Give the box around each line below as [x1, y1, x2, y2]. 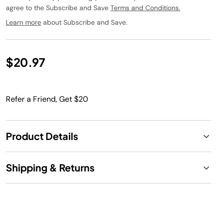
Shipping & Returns [6, 161, 94, 173]
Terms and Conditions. [110, 3, 180, 12]
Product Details [6, 130, 78, 142]
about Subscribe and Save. [41, 18, 127, 27]
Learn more [6, 18, 41, 27]
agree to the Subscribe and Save [6, 3, 110, 12]
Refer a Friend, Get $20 [6, 94, 88, 104]
